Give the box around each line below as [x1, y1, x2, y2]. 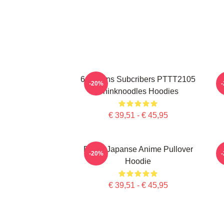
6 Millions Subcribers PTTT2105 [80, 75, 195, 83]
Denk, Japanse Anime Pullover [83, 145, 193, 153]
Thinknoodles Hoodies [97, 87, 178, 95]
